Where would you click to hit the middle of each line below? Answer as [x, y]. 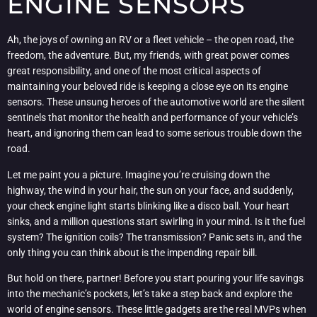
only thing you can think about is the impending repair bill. [132, 252]
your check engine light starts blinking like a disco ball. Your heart [148, 206]
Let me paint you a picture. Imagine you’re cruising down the [138, 174]
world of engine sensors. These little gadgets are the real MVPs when [157, 310]
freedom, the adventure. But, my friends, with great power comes [148, 56]
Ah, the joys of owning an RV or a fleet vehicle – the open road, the [150, 40]
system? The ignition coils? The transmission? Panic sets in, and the [154, 237]
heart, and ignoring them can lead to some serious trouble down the [154, 133]
